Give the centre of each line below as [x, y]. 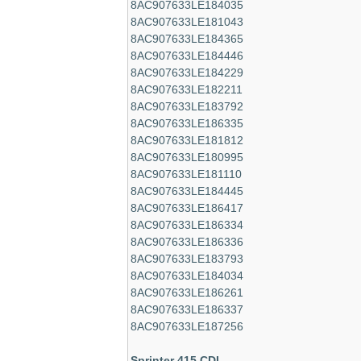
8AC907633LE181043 [187, 22]
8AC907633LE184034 [187, 276]
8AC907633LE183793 [187, 259]
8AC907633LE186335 [187, 123]
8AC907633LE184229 [187, 73]
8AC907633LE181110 [186, 174]
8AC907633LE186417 [187, 208]
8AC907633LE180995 [187, 157]
